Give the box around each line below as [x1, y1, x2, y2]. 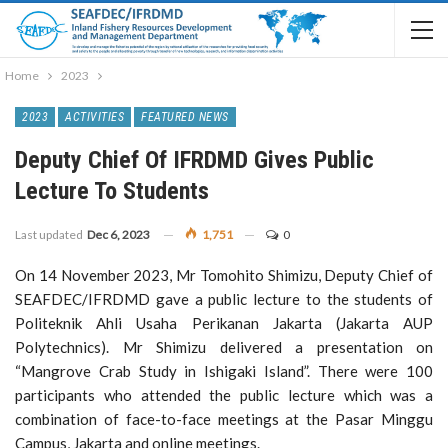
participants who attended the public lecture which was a [15, 386, 433, 404]
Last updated [15, 227, 85, 242]
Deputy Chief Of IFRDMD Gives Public [15, 146, 374, 174]
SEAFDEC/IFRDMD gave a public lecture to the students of [15, 290, 433, 308]
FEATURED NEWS [141, 110, 229, 124]
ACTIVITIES [65, 110, 124, 124]
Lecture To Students [15, 177, 209, 205]
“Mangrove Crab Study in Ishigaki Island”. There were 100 [15, 362, 433, 380]
